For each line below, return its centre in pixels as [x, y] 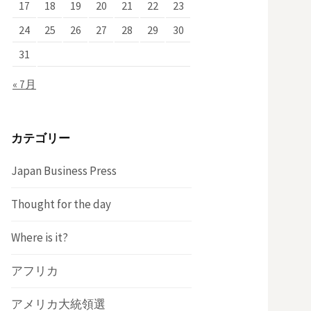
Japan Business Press [64, 171]
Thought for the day [61, 204]
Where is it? [40, 238]
